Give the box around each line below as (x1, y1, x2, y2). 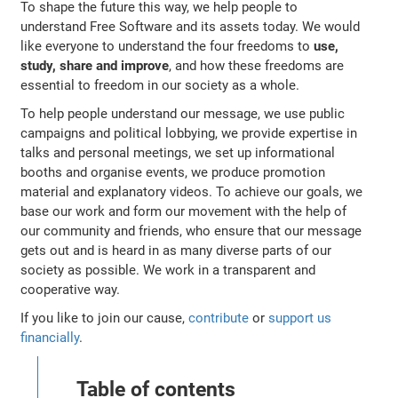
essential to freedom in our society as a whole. (20, 76, 300, 93)
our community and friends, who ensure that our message (20, 222, 362, 239)
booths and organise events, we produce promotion (20, 163, 326, 180)
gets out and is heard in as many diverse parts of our (20, 242, 332, 259)
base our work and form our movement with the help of (20, 203, 347, 219)
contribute (188, 309, 250, 326)
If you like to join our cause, (20, 309, 189, 326)
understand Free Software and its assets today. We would (20, 18, 361, 35)
